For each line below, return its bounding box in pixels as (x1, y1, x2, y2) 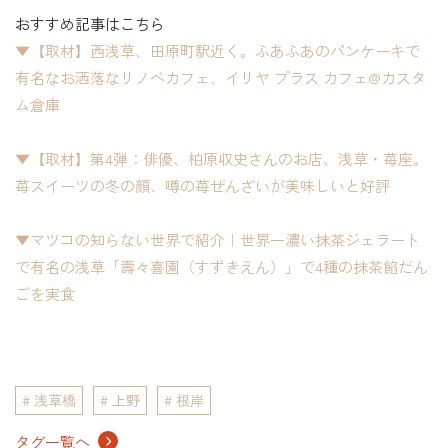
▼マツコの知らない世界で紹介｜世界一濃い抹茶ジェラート (15, 228, 420, 250)
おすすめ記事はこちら (15, 12, 165, 34)
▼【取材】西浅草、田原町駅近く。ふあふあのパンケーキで (15, 39, 420, 61)
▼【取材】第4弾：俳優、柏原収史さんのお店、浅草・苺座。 (15, 147, 428, 169)
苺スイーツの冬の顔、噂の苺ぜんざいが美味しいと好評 (15, 174, 390, 196)
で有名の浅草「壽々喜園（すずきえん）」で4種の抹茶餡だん (15, 255, 428, 277)
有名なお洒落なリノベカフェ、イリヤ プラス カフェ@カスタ (15, 66, 426, 88)
